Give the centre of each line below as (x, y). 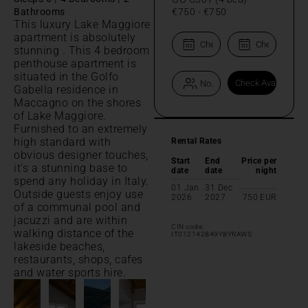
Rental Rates (196, 141)
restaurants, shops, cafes (78, 259)
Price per (259, 161)
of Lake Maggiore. (60, 115)
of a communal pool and (77, 207)
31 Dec (219, 187)
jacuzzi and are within (70, 220)
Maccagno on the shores (77, 102)
